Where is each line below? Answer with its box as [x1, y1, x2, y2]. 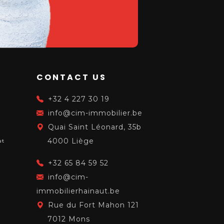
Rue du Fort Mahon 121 [48, 200, 139, 209]
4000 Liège [47, 136, 94, 145]
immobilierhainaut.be [36, 186, 120, 195]
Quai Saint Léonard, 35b [48, 122, 141, 131]
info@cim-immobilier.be [48, 108, 142, 117]
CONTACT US [36, 71, 106, 83]
